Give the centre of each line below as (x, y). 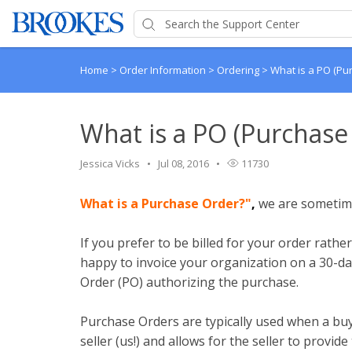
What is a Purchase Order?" (166, 203)
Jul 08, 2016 (183, 163)
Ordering (239, 70)
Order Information (164, 70)
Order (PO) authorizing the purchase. (189, 282)
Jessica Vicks (110, 163)
